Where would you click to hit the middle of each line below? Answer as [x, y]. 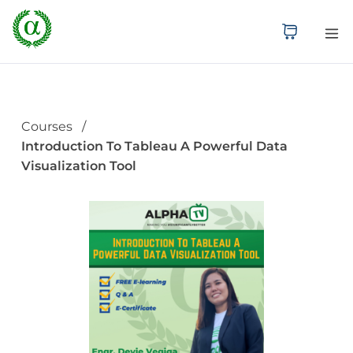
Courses [46, 127]
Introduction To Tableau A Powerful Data [154, 147]
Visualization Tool [78, 166]
